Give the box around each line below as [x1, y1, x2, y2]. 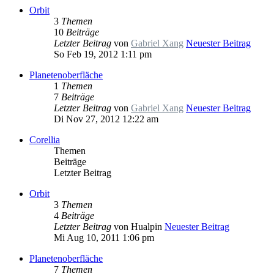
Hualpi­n [131, 221, 162, 232]
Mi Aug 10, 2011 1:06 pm [54, 232, 154, 243]
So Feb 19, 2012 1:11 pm [54, 49, 152, 60]
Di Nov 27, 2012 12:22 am [54, 114, 158, 125]
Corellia [29, 135, 60, 146]
